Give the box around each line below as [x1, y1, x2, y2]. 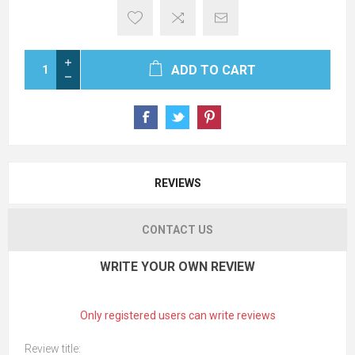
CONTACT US [142, 223, 213, 236]
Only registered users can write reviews [79, 309, 276, 322]
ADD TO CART [171, 63, 256, 78]
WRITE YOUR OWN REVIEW [100, 259, 255, 274]
